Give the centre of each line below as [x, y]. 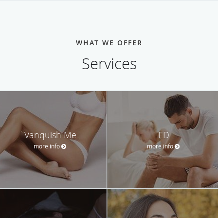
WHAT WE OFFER [109, 42]
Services [109, 63]
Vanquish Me [50, 135]
